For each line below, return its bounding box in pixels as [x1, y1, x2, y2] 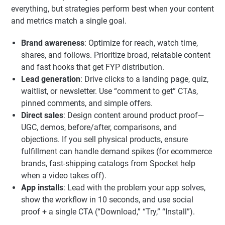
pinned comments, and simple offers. [21, 98, 153, 108]
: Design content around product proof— [63, 110, 204, 121]
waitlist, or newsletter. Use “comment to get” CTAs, [21, 86, 198, 96]
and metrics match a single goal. [11, 16, 127, 26]
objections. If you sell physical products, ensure [21, 135, 188, 145]
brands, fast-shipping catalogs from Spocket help [21, 159, 195, 169]
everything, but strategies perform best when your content [11, 4, 214, 14]
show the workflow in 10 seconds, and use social [21, 195, 193, 205]
